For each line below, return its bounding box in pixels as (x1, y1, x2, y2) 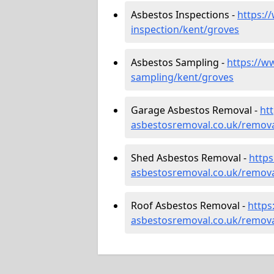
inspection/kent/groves (131, 22, 239, 36)
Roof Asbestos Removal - (131, 198, 248, 212)
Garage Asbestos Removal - (131, 103, 260, 117)
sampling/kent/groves (131, 70, 234, 84)
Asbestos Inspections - (131, 7, 237, 21)
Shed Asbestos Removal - (131, 150, 249, 165)
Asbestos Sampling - (131, 55, 227, 69)
